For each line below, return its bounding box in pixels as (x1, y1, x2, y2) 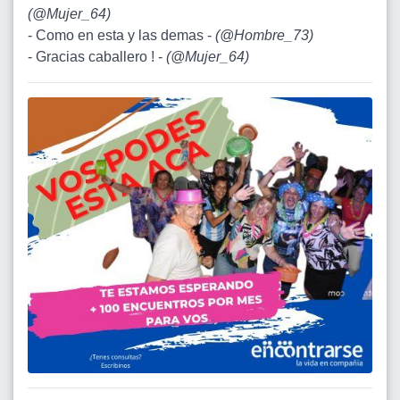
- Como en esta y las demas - (28, 27, 215, 43)
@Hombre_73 (220, 27, 309, 43)
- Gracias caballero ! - (28, 48, 166, 64)
